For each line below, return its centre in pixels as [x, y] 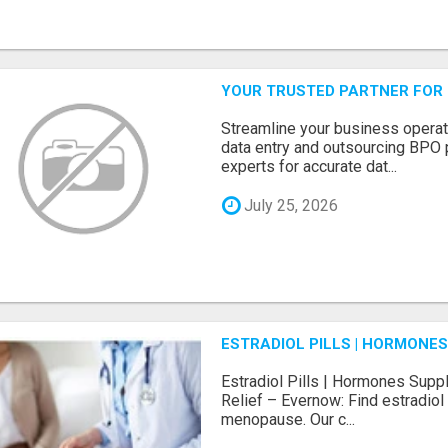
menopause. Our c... [288, 419]
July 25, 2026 [289, 205]
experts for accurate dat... [309, 167]
